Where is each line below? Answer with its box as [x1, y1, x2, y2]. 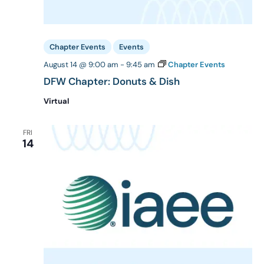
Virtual [44, 96, 69, 107]
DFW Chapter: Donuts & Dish [44, 75, 180, 88]
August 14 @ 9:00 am [44, 60, 118, 70]
